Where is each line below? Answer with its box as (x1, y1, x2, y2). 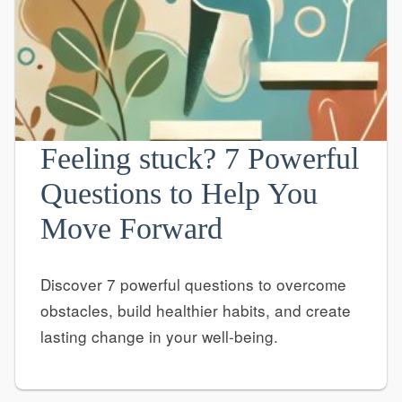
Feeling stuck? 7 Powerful (39, 142, 359, 176)
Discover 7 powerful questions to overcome (39, 272, 346, 295)
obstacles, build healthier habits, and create (39, 298, 351, 321)
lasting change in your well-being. (39, 324, 278, 347)
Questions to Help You (39, 177, 318, 211)
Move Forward (39, 212, 223, 246)
